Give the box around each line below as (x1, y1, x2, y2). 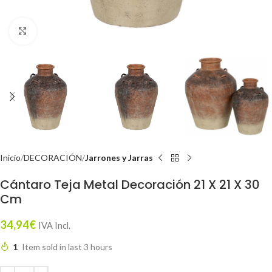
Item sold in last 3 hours (22, 242, 112, 252)
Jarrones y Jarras (85, 152, 153, 163)
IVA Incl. (38, 220, 70, 231)
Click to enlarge (36, 26, 94, 36)
